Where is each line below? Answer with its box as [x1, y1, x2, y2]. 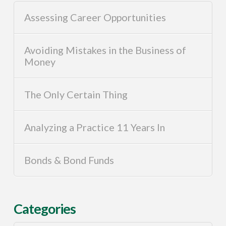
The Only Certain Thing [24, 88, 128, 100]
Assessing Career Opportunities [24, 11, 166, 24]
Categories [13, 200, 76, 217]
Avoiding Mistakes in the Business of [24, 43, 187, 56]
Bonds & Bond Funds [24, 153, 115, 166]
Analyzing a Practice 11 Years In [24, 121, 165, 133]
